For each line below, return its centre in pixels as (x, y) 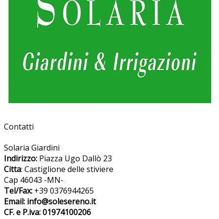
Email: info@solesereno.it (50, 202)
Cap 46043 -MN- (34, 180)
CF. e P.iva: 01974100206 (47, 212)
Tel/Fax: (18, 191)
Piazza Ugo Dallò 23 (75, 159)
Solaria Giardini (32, 148)
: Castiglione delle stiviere (67, 169)
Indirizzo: (21, 159)
